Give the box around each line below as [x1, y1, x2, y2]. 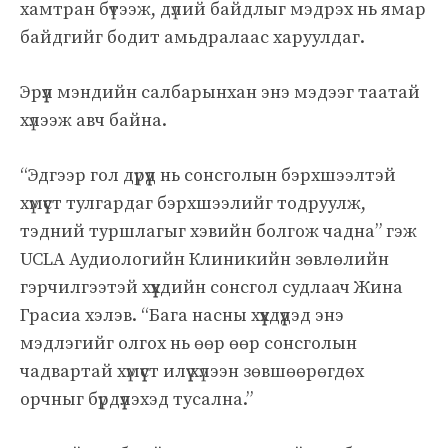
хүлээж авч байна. [20, 108, 167, 132]
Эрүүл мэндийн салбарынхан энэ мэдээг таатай [20, 80, 420, 104]
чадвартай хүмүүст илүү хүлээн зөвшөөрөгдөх [20, 359, 364, 383]
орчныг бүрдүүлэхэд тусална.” [20, 387, 253, 411]
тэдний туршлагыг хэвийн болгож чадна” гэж [20, 219, 417, 243]
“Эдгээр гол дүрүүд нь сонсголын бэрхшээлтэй [20, 163, 396, 187]
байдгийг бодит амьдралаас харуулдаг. [20, 25, 365, 49]
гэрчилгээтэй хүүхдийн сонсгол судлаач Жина [20, 275, 403, 299]
